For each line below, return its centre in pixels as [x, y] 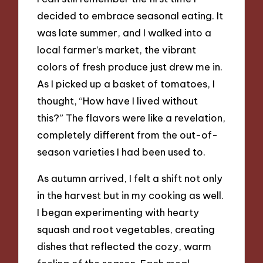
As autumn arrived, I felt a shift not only [130, 178]
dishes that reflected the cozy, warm [124, 246]
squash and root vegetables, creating [126, 229]
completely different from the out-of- [128, 135]
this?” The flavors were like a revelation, [131, 118]
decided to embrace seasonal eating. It [130, 16]
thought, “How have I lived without [118, 101]
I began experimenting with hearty [118, 212]
